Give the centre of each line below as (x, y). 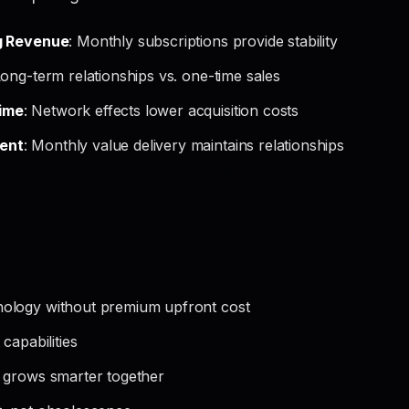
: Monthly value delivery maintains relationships (184, 145)
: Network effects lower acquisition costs (161, 110)
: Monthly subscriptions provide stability (203, 41)
